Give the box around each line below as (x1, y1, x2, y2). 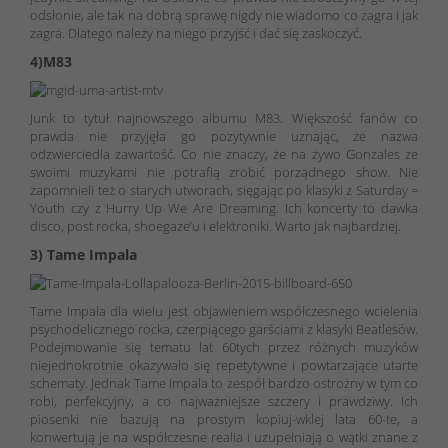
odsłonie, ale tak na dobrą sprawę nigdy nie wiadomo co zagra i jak (30, 5, 418, 24)
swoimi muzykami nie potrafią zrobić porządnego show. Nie (30, 162, 418, 181)
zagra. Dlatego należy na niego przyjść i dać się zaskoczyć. (30, 23, 362, 42)
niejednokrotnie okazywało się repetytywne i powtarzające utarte (30, 355, 418, 374)
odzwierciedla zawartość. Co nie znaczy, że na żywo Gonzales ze (30, 144, 418, 163)
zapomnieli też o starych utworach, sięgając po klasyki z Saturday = (30, 180, 418, 199)
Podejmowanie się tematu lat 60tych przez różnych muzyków (30, 337, 418, 356)
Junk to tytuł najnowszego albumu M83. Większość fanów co (30, 108, 418, 127)
